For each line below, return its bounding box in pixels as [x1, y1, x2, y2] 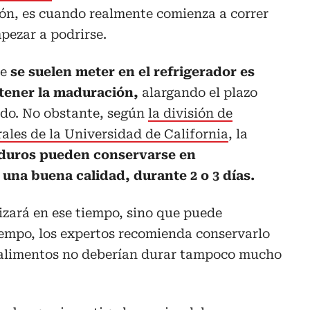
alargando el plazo [142, 85, 257, 100]
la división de [148, 106, 232, 121]
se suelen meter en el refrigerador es [10, 64, 255, 80]
